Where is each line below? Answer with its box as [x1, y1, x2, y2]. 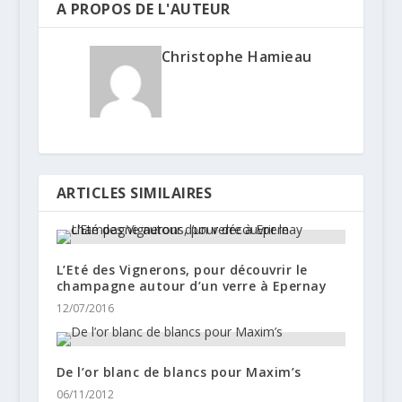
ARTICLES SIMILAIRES [56, 182, 213, 203]
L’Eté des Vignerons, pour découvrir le [56, 260, 308, 278]
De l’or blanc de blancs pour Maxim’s [56, 363, 301, 380]
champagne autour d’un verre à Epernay [56, 276, 328, 294]
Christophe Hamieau [161, 46, 312, 66]
